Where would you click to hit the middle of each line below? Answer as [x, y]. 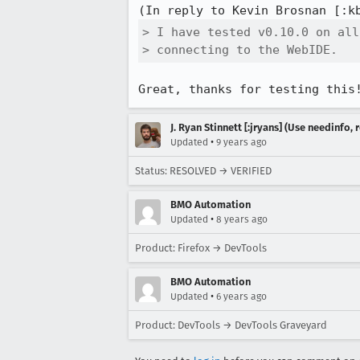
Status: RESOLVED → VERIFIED [203, 171]
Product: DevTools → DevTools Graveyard [231, 325]
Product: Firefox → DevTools [201, 248]
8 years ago [242, 219]
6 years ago [241, 297]
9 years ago [241, 142]
